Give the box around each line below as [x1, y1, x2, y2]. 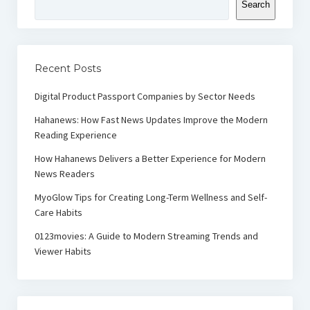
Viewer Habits [34, 244, 91, 257]
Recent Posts [34, 62, 101, 75]
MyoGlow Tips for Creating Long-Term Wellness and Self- [34, 190, 267, 203]
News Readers [34, 167, 95, 180]
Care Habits [34, 206, 82, 219]
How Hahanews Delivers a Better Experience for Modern [34, 152, 266, 165]
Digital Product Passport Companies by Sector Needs [34, 89, 255, 102]
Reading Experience [34, 128, 117, 141]
